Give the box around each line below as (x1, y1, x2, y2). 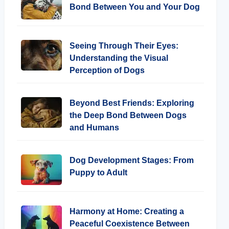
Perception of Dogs (70, 66, 145, 75)
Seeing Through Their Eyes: (70, 41, 178, 50)
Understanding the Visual (70, 54, 168, 62)
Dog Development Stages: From (70, 156, 194, 165)
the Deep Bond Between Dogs (70, 111, 187, 120)
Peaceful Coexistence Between (70, 219, 190, 228)
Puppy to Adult (70, 168, 127, 177)
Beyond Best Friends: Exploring (70, 99, 194, 107)
